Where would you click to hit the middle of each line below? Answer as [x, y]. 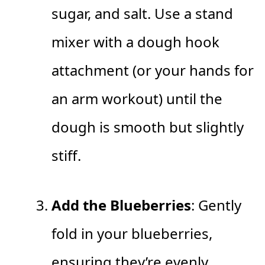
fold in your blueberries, [132, 234]
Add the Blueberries [121, 205]
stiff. [66, 156]
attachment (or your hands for [153, 70]
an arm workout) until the [137, 99]
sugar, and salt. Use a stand [142, 14]
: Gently [216, 205]
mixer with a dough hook [135, 42]
